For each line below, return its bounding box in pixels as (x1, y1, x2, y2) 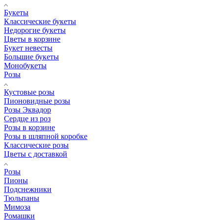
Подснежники (4, 185, 52, 193)
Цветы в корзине (4, 34, 60, 43)
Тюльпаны (4, 193, 39, 202)
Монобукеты (4, 61, 47, 70)
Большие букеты (4, 52, 59, 61)
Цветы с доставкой (4, 149, 67, 158)
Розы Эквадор (4, 105, 51, 114)
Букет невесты (4, 43, 53, 52)
